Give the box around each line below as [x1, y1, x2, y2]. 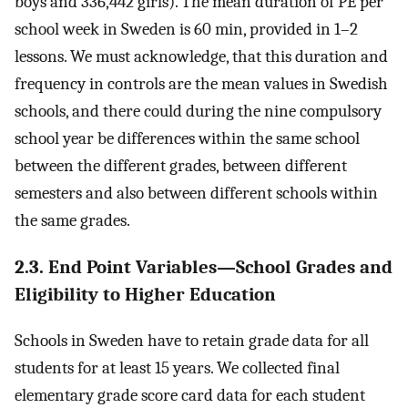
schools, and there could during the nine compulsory [15, 100, 382, 121]
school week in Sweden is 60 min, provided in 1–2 [15, 18, 358, 39]
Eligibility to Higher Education [15, 283, 276, 306]
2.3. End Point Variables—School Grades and [15, 256, 393, 279]
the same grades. [15, 209, 130, 230]
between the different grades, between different [15, 155, 347, 176]
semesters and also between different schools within [15, 182, 378, 203]
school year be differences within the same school [15, 127, 360, 148]
